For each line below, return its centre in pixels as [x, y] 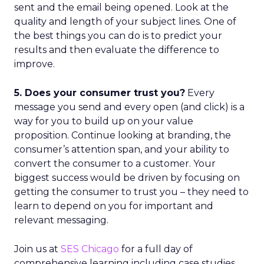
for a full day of [156, 249]
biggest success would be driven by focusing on [127, 178]
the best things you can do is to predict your [118, 36]
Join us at [37, 249]
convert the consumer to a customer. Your [115, 164]
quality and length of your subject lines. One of [125, 22]
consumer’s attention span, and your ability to [122, 149]
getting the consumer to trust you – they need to [131, 192]
